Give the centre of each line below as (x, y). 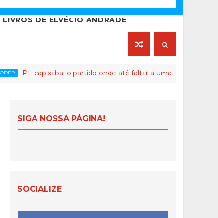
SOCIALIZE (40, 189)
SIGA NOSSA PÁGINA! (61, 119)
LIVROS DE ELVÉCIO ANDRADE (65, 20)
